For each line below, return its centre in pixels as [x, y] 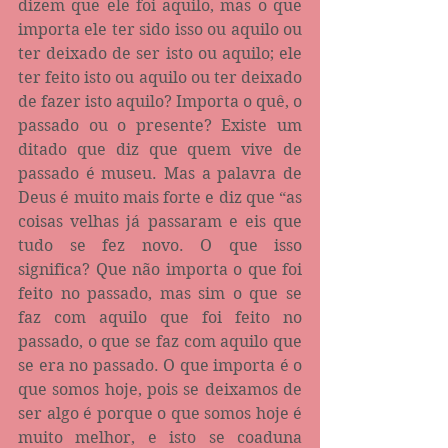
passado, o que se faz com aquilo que [160, 341]
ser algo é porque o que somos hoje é [160, 413]
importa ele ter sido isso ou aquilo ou [160, 29]
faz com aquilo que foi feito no [160, 317]
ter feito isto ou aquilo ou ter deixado [160, 77]
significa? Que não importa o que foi [160, 269]
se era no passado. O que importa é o [160, 365]
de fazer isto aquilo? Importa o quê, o [160, 101]
